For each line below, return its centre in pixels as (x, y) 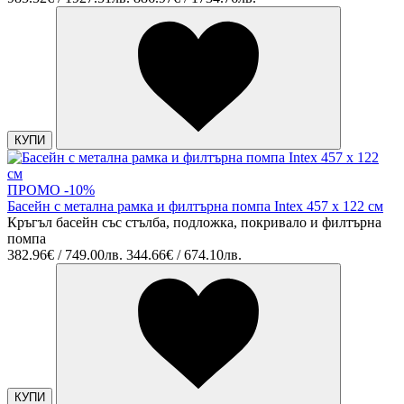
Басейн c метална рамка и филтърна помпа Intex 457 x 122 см (195, 206)
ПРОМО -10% (51, 189)
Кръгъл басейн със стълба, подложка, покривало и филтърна (194, 222)
